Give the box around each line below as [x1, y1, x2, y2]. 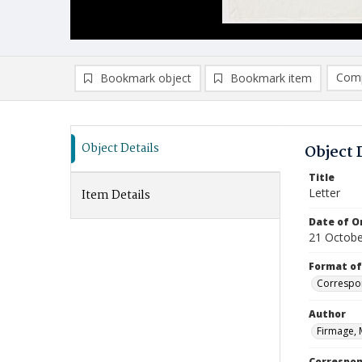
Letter [309, 185, 340, 200]
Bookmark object [100, 70, 192, 86]
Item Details [82, 186, 150, 205]
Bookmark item [230, 70, 312, 86]
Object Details [82, 139, 159, 158]
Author [309, 307, 346, 321]
